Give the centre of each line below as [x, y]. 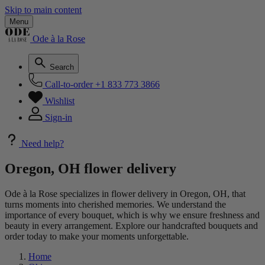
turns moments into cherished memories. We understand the [115, 204]
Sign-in [59, 117]
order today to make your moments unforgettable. [97, 236]
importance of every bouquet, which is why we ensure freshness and [132, 215]
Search [62, 67]
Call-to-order [69, 84]
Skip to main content [43, 10]
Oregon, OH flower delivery [91, 168]
